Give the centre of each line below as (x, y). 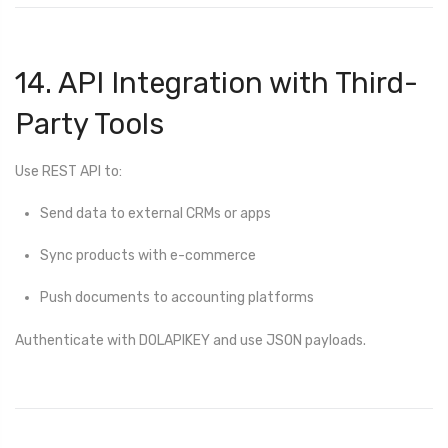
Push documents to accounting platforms (177, 298)
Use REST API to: (68, 171)
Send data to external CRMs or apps (155, 213)
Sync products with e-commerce (148, 256)
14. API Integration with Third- (216, 83)
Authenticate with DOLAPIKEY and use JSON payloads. (190, 340)
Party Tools (89, 124)
